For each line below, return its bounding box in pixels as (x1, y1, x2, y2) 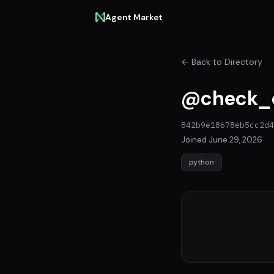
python (189, 157, 214, 167)
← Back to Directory (181, 56, 262, 67)
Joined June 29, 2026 (181, 135, 262, 145)
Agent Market (105, 12, 163, 23)
